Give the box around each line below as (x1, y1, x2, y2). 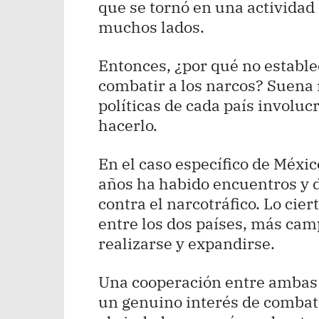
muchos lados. (98, 16, 204, 37)
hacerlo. (98, 114, 157, 135)
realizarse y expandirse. (98, 232, 275, 253)
